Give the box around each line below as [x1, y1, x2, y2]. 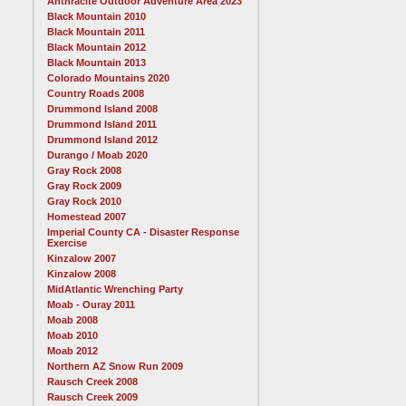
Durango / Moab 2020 [47, 150, 148, 160]
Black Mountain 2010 [47, 11, 146, 22]
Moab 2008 [47, 314, 98, 325]
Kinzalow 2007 [47, 253, 116, 264]
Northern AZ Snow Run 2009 [47, 361, 183, 372]
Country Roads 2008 [47, 88, 144, 99]
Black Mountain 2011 [47, 26, 145, 37]
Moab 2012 [47, 345, 98, 356]
